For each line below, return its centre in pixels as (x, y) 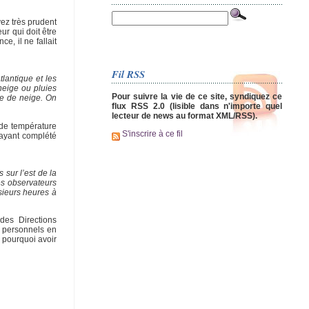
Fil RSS (128, 74)
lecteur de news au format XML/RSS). (185, 116)
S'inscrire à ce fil (151, 134)
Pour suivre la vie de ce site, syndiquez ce (197, 96)
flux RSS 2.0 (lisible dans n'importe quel (197, 106)
